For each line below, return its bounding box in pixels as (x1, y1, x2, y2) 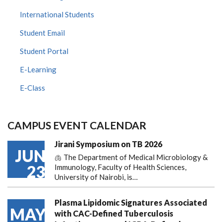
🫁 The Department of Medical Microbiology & (55, 152, 208, 162)
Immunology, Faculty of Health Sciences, (55, 162, 186, 171)
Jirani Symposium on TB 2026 (55, 139, 162, 149)
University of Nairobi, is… (55, 172, 138, 181)
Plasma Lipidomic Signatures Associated (55, 197, 207, 207)
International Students (20, 9, 94, 19)
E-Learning (20, 64, 56, 74)
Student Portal (20, 46, 68, 55)
